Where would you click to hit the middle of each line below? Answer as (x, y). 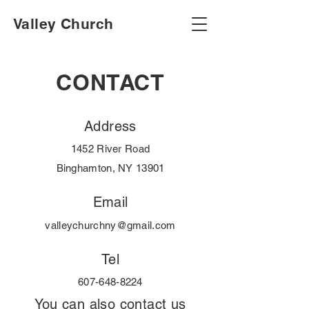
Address (110, 126)
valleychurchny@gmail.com (110, 225)
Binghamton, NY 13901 (110, 168)
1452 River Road (110, 149)
